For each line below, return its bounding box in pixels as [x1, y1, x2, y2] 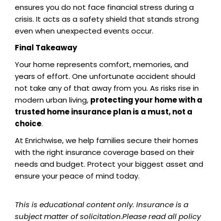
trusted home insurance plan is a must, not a [15, 107, 192, 117]
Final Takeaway [15, 42, 77, 53]
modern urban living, [15, 95, 90, 106]
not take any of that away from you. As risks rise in [15, 83, 199, 94]
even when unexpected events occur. [15, 26, 153, 37]
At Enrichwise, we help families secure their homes [15, 135, 198, 146]
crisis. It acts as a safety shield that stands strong [15, 14, 199, 25]
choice [15, 118, 41, 129]
